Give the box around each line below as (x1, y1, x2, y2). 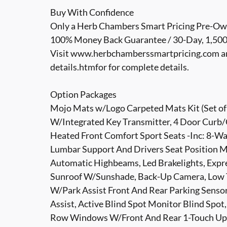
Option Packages (50, 88, 117, 100)
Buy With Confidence (50, 6, 134, 18)
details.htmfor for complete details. (50, 61, 189, 72)
